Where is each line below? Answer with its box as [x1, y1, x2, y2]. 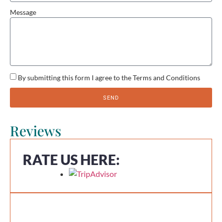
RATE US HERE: [23, 151, 120, 168]
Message [10, 7, 36, 16]
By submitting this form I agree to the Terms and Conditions [18, 73, 200, 82]
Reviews [10, 121, 61, 140]
